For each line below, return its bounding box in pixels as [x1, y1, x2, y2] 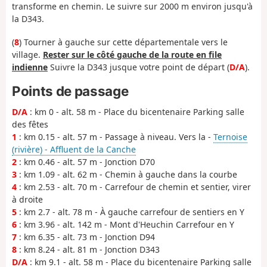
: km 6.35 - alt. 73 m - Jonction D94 [17, 231, 155, 243]
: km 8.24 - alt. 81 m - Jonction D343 [17, 244, 160, 256]
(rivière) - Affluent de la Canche [12, 144, 136, 156]
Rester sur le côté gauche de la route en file [43, 48, 222, 60]
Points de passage [12, 83, 129, 100]
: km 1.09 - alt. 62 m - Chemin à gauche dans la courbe [17, 169, 237, 181]
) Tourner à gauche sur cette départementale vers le [19, 36, 228, 48]
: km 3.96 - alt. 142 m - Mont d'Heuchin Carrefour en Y [17, 219, 234, 231]
